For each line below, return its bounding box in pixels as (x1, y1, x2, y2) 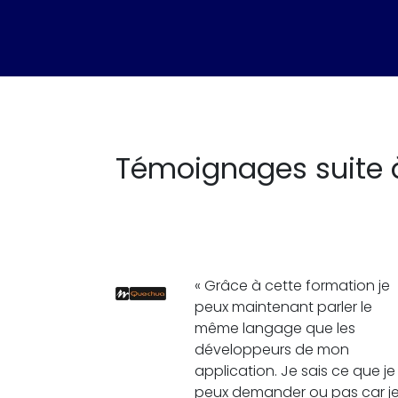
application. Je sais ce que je (195, 360, 395, 381)
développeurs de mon (195, 338, 349, 360)
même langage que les (195, 317, 355, 338)
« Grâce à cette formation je (195, 275, 390, 296)
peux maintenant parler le (195, 296, 372, 317)
